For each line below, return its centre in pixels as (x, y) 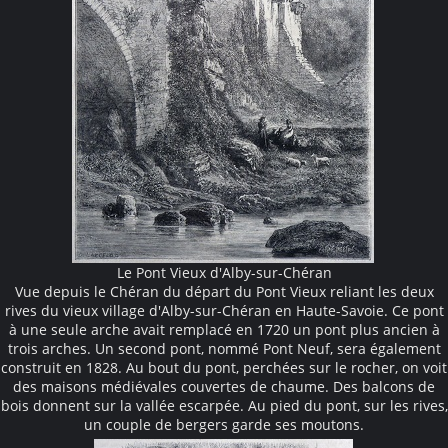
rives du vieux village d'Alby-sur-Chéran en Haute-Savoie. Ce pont (224, 310)
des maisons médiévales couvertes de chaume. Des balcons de (224, 386)
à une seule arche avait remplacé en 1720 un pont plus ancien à (224, 329)
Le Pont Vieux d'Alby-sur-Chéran (224, 272)
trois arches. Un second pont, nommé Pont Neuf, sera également (224, 348)
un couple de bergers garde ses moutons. (224, 424)
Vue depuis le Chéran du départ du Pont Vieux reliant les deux (224, 291)
